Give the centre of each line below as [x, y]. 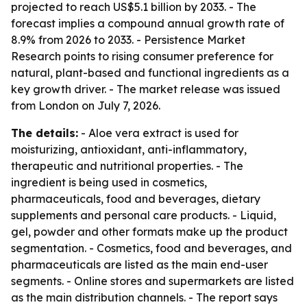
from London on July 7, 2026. [86, 106]
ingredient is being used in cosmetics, [109, 182]
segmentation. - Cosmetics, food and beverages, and [151, 248]
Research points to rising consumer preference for [142, 56]
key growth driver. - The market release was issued [146, 89]
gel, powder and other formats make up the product [149, 232]
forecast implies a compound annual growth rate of [148, 23]
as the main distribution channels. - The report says [144, 297]
